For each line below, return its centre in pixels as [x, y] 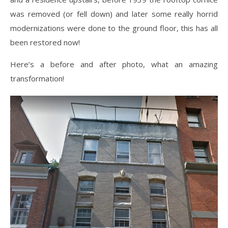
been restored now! [45, 42]
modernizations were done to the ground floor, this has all [114, 28]
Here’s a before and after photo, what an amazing [114, 64]
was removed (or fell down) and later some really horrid [114, 13]
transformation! [37, 78]
